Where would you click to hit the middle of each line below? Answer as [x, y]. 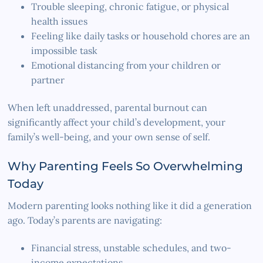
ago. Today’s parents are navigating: [85, 220]
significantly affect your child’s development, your [117, 122]
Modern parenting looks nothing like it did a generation [130, 205]
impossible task [65, 50]
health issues [60, 21]
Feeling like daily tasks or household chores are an [141, 36]
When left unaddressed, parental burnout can [108, 107]
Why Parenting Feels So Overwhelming [126, 166]
